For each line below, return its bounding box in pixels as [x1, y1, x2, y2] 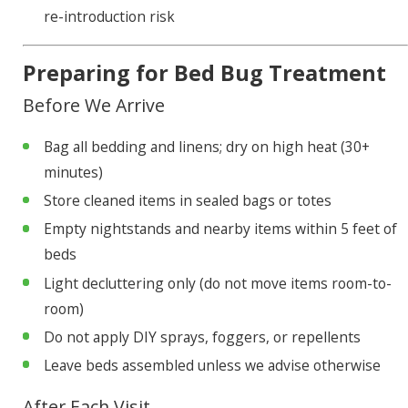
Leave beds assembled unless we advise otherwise [43, 354, 381, 375]
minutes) [43, 162, 103, 183]
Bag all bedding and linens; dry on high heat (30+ [43, 137, 370, 158]
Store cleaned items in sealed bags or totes [43, 190, 331, 211]
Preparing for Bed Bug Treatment [22, 58, 386, 88]
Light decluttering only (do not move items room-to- [43, 272, 392, 293]
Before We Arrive [22, 93, 165, 118]
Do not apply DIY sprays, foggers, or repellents [43, 326, 361, 347]
